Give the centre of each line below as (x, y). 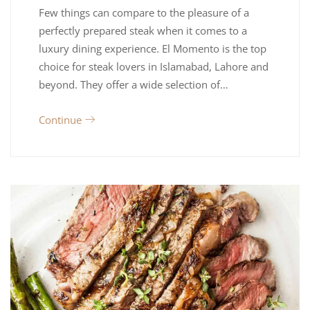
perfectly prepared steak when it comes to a (143, 31)
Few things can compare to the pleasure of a (144, 13)
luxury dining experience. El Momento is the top (153, 49)
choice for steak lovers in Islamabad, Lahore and (154, 67)
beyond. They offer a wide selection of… (134, 85)
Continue (62, 120)
